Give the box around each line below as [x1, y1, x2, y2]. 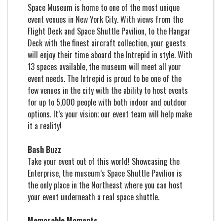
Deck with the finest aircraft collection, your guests [28, 37, 186, 49]
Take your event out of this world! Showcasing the [28, 155, 180, 167]
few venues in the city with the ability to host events [28, 84, 188, 96]
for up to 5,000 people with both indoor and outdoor [28, 96, 187, 108]
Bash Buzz [28, 144, 61, 155]
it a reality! [28, 120, 79, 132]
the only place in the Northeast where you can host [28, 179, 183, 191]
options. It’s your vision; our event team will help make [28, 108, 192, 120]
